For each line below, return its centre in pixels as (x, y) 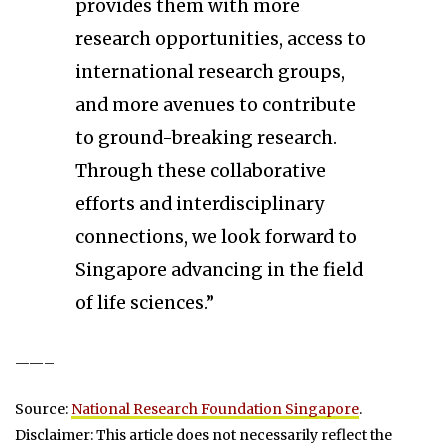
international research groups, (210, 71)
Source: (43, 408)
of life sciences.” (144, 302)
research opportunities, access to (220, 38)
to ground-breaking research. (206, 137)
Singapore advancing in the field (219, 269)
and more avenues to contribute (215, 104)
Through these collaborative (200, 170)
